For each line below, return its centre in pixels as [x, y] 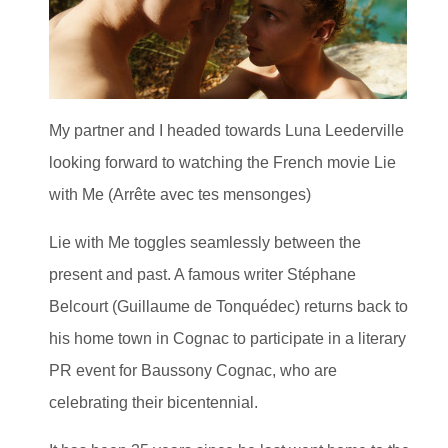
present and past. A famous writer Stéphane [202, 275]
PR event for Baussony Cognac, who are [193, 371]
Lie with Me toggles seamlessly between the [205, 243]
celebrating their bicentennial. [153, 403]
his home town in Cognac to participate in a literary [227, 339]
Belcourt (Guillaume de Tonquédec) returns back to [228, 307]
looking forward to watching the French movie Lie [222, 163]
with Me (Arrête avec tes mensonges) [180, 195]
